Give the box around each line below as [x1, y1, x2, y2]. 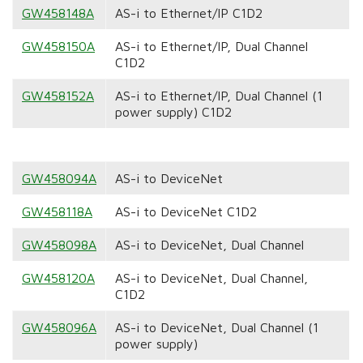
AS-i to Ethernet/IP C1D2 [114, 6, 263, 21]
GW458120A [21, 271, 95, 286]
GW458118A [21, 204, 92, 220]
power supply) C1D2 [114, 105, 232, 120]
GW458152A [21, 88, 94, 104]
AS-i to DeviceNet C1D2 [114, 204, 257, 220]
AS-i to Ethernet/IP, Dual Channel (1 [114, 88, 322, 104]
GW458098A [21, 237, 96, 253]
